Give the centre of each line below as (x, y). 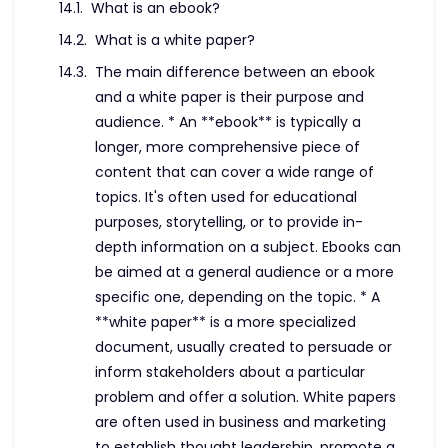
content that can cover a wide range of (234, 172)
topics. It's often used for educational (226, 197)
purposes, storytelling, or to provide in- (229, 222)
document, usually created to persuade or (243, 347)
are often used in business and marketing (240, 422)
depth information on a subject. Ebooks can (248, 247)
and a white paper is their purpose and (229, 97)
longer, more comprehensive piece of (227, 147)
